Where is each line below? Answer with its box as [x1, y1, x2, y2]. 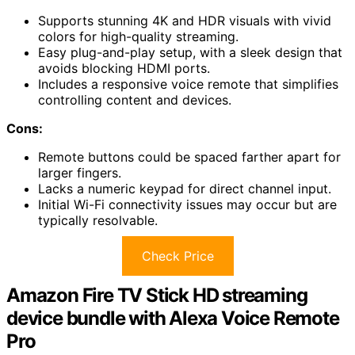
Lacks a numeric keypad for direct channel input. [38, 180, 331, 197]
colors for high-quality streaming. [38, 28, 239, 44]
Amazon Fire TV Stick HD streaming [6, 283, 307, 307]
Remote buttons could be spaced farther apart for [38, 148, 341, 165]
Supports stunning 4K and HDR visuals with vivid [38, 12, 331, 29]
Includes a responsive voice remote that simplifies [38, 75, 338, 92]
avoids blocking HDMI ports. [38, 59, 210, 76]
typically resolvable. [38, 212, 158, 228]
